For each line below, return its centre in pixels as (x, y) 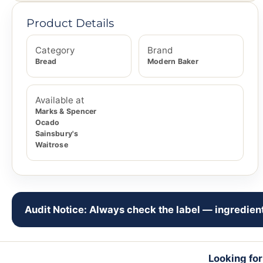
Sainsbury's (57, 134)
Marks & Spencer (66, 112)
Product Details (70, 23)
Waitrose (52, 145)
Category (55, 50)
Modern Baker (173, 62)
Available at (60, 100)
